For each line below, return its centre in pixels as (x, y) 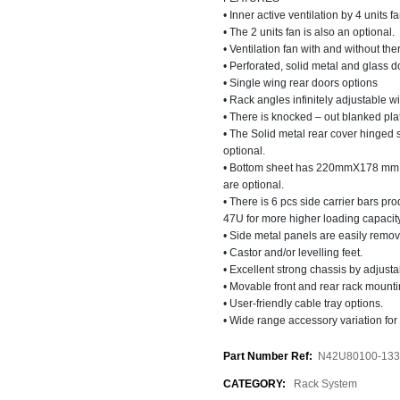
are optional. (253, 184)
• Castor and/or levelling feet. (292, 252)
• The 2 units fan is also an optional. (308, 32)
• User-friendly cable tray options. (303, 303)
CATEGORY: (254, 383)
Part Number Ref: (267, 356)
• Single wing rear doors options (300, 83)
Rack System (325, 383)
